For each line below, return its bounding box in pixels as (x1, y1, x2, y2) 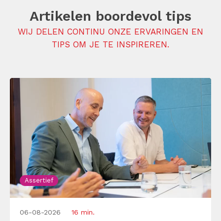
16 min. (72, 208, 95, 217)
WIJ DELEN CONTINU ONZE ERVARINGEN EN (18, 27, 203, 37)
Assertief (25, 177, 53, 184)
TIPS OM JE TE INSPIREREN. (52, 39, 169, 50)
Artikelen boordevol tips (30, 8, 191, 25)
